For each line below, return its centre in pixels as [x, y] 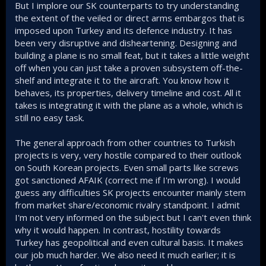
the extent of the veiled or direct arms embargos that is [130, 18]
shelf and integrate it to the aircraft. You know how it [122, 80]
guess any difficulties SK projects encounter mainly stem [130, 192]
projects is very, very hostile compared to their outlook [128, 155]
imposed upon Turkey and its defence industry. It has [123, 30]
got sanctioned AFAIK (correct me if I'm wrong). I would [128, 180]
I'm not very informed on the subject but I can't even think [133, 217]
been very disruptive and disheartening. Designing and [126, 43]
